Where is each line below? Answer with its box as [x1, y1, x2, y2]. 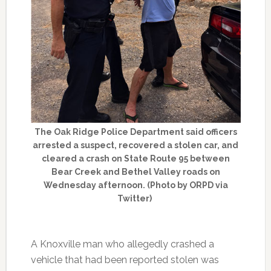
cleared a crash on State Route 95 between [41, 153, 230, 163]
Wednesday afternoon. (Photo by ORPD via [43, 180, 228, 190]
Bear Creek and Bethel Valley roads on [51, 166, 220, 177]
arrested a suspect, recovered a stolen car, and [33, 140, 239, 150]
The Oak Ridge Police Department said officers [34, 126, 237, 137]
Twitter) [117, 193, 154, 203]
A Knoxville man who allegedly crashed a [30, 238, 214, 250]
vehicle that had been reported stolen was [30, 253, 219, 266]
